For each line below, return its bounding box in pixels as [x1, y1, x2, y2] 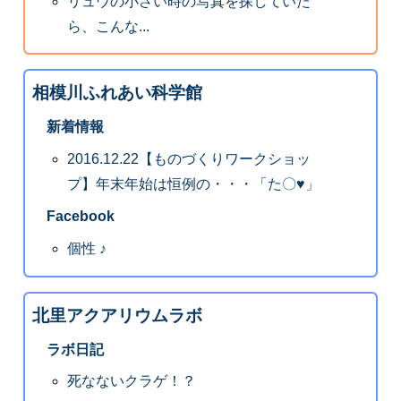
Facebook [46, 209, 115, 225]
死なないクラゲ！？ [67, 373, 197, 389]
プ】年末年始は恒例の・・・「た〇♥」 [67, 176, 320, 192]
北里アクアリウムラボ [31, 305, 202, 325]
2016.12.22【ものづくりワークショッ [67, 151, 311, 167]
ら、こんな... [67, 18, 150, 34]
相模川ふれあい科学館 [31, 83, 202, 103]
